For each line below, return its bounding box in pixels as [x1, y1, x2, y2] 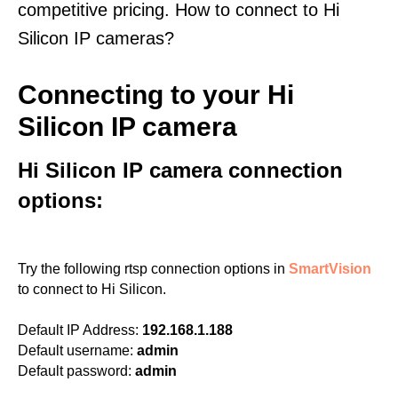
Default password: [18, 363, 131, 378]
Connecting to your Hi [18, 80, 294, 109]
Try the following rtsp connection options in [18, 261, 289, 276]
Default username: [18, 343, 133, 358]
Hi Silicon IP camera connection [18, 158, 343, 182]
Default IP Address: [18, 322, 139, 338]
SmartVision [289, 261, 371, 276]
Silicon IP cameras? [18, 28, 174, 48]
